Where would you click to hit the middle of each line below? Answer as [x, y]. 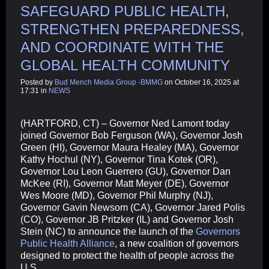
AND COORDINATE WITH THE [122, 47]
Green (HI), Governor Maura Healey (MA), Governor [130, 148]
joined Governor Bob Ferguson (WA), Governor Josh [131, 136]
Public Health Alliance [68, 244]
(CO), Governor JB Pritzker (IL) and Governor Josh [127, 220]
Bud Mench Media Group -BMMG [109, 83]
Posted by [38, 83]
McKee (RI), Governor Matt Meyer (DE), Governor [125, 184]
